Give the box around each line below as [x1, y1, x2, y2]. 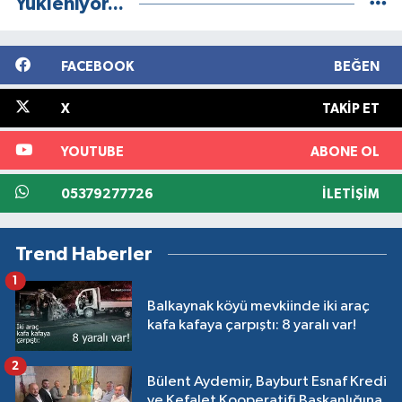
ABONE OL [310, 144, 380, 159]
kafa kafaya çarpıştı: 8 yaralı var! [147, 317, 356, 333]
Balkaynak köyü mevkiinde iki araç [147, 298, 370, 314]
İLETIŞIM [321, 188, 380, 202]
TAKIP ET [321, 102, 380, 117]
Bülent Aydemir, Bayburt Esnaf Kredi [147, 374, 387, 390]
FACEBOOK [60, 59, 134, 74]
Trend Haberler [15, 244, 153, 264]
